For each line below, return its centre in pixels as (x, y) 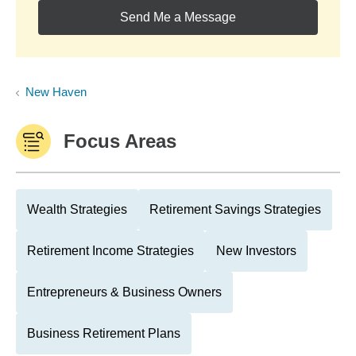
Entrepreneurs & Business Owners (124, 292)
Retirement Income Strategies (110, 251)
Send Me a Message (178, 17)
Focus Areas (120, 141)
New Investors (256, 251)
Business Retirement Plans (104, 333)
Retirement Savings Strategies (235, 209)
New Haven (56, 92)
